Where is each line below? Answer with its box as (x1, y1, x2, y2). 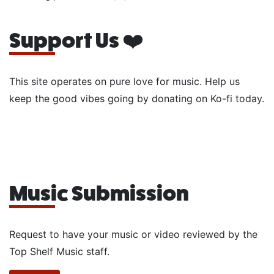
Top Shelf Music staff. (9, 245, 109, 257)
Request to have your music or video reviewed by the (9, 228, 257, 240)
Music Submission (9, 180, 189, 206)
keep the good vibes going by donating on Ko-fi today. (9, 92, 264, 105)
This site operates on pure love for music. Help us (9, 75, 240, 87)
